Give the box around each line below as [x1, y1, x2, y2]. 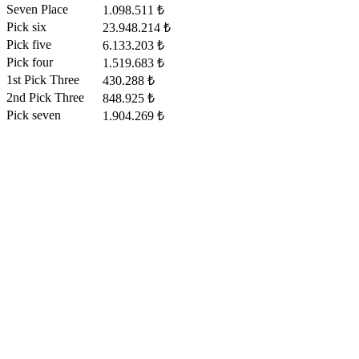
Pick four [6, 55, 53, 70]
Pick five [6, 38, 51, 52]
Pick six [6, 20, 46, 34]
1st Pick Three [6, 73, 79, 87]
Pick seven [6, 108, 61, 123]
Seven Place [6, 2, 68, 17]
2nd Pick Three [6, 91, 84, 105]
